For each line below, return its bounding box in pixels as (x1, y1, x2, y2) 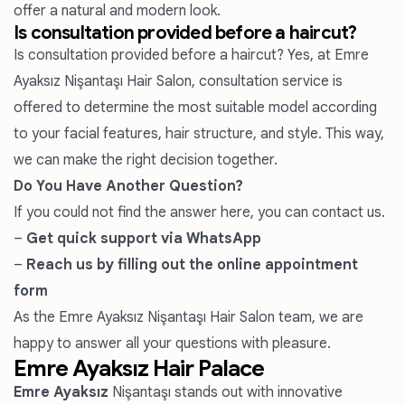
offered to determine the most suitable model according (14, 99, 377, 117)
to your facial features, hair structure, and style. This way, (14, 125, 384, 143)
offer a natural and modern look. (14, 2, 221, 20)
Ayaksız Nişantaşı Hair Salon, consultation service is (14, 72, 343, 90)
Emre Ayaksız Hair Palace (14, 354, 264, 382)
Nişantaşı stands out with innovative (108, 383, 343, 401)
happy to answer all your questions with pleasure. (14, 334, 331, 353)
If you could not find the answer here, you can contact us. (14, 203, 385, 221)
